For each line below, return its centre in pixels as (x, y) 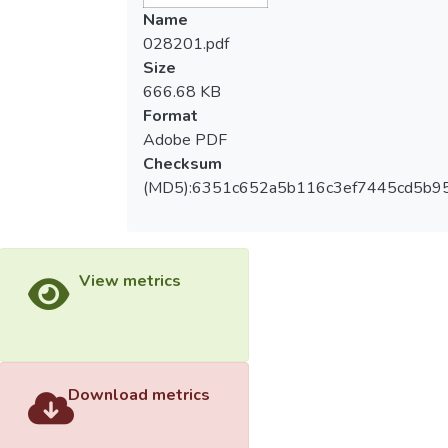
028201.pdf (185, 44)
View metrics (129, 281)
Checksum (182, 164)
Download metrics (139, 394)
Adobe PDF (184, 140)
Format (170, 116)
